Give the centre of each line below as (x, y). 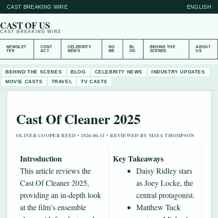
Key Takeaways (138, 158)
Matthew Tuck (158, 207)
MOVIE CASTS (24, 82)
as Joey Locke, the (165, 183)
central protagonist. (165, 195)
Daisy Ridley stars (164, 171)
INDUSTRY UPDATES (178, 72)
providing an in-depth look (61, 195)
